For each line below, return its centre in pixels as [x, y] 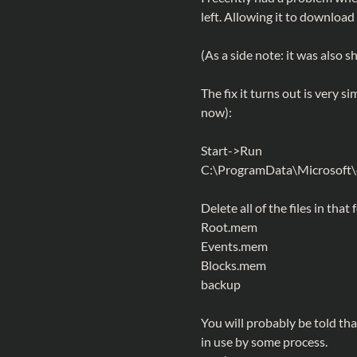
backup [221, 284]
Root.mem [229, 227]
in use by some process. [264, 341]
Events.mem [234, 246]
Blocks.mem [233, 265]
